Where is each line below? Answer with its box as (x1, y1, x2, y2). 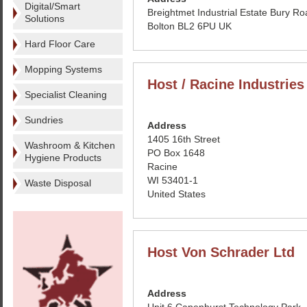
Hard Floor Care (25, 38, 95, 49)
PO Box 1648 (147, 147, 205, 158)
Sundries (25, 114, 63, 125)
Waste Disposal (25, 177, 91, 188)
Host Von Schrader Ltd (147, 245, 295, 260)
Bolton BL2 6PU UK (147, 21, 232, 32)
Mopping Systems (25, 64, 102, 75)
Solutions (25, 13, 64, 24)
